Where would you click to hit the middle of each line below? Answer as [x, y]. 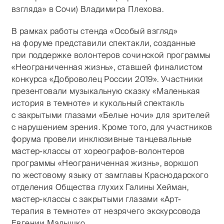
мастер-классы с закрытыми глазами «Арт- [96, 199]
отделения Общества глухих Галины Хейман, [100, 187]
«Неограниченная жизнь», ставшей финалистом [107, 67]
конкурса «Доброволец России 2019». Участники [107, 79]
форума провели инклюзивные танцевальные [102, 139]
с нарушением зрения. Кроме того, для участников [112, 127]
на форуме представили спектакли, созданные [104, 43]
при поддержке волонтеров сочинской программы [111, 55]
